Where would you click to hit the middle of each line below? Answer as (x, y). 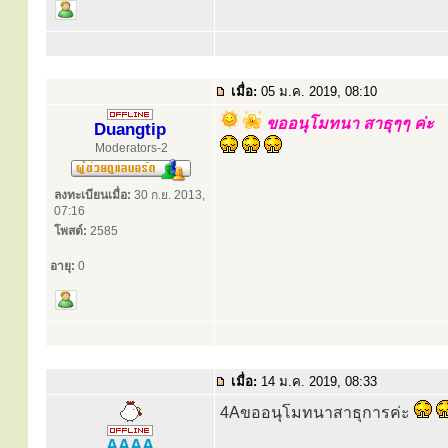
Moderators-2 (131, 148)
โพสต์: (70, 231)
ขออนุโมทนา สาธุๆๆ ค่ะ (348, 123)
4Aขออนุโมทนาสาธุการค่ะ (317, 412)
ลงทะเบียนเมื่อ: (92, 195)
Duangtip (130, 129)
